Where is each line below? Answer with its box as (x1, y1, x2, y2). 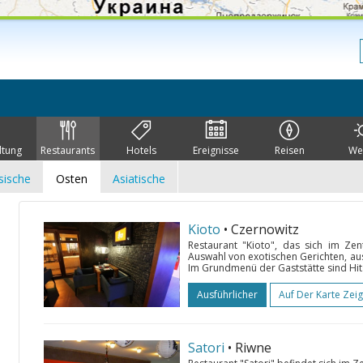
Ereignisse (192, 143, 239, 157)
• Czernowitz (224, 220, 299, 238)
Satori (188, 339, 224, 357)
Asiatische (113, 171, 165, 186)
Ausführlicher (197, 288, 258, 301)
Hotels (126, 143, 157, 157)
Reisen (274, 143, 305, 157)
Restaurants (41, 143, 96, 157)
